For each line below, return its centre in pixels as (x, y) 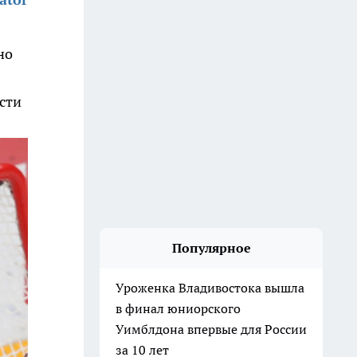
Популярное (211, 248)
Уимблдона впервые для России (211, 329)
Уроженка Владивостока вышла (210, 288)
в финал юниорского (178, 308)
